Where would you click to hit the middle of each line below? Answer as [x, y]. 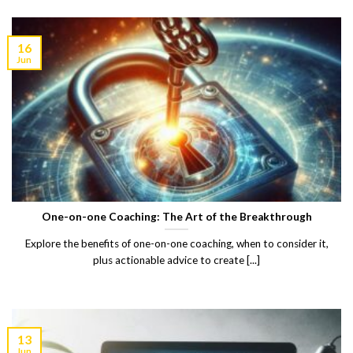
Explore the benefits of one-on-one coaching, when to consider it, [176, 244]
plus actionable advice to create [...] [176, 260]
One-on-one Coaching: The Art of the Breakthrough [176, 216]
